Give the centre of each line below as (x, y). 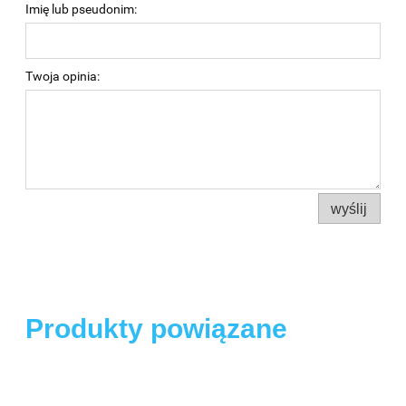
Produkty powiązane (156, 329)
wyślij (349, 208)
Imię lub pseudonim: (81, 10)
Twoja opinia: (63, 77)
